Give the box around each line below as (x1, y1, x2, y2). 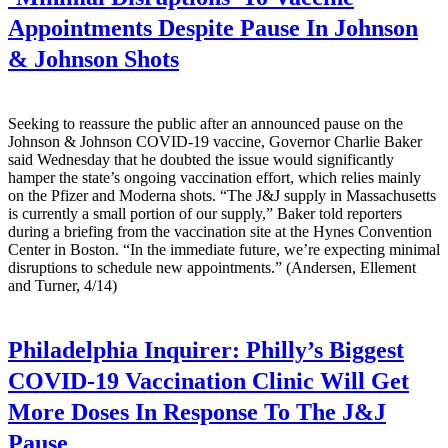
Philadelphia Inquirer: (8, 337, 240, 364)
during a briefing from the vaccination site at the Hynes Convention (8, 223, 432, 240)
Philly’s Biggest (240, 337, 404, 364)
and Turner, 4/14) (8, 277, 117, 294)
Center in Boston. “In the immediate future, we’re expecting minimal (8, 241, 440, 258)
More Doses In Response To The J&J (8, 399, 386, 426)
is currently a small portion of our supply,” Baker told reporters (8, 205, 402, 222)
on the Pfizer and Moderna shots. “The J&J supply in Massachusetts (8, 187, 436, 204)
